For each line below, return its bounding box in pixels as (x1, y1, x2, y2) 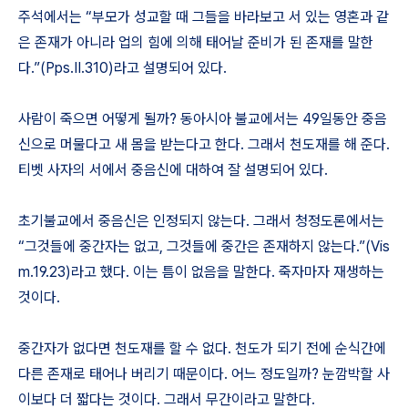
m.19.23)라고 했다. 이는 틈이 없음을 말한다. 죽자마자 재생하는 (18, 263, 384, 280)
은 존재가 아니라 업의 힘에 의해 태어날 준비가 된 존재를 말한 (18, 34, 373, 51)
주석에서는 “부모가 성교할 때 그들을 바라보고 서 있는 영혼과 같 (18, 8, 389, 25)
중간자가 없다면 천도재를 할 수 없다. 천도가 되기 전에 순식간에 (18, 340, 386, 357)
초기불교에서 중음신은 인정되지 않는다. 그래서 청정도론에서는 (18, 212, 384, 229)
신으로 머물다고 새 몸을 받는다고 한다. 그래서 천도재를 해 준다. (18, 136, 390, 153)
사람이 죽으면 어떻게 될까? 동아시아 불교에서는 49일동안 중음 (18, 110, 387, 127)
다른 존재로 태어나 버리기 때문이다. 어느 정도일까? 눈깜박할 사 (18, 365, 390, 382)
